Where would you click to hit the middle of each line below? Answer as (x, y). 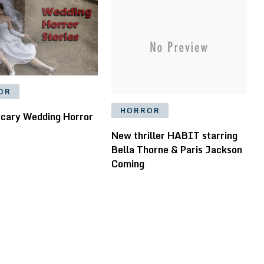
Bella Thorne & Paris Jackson (176, 150)
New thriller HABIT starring (174, 136)
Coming (128, 164)
